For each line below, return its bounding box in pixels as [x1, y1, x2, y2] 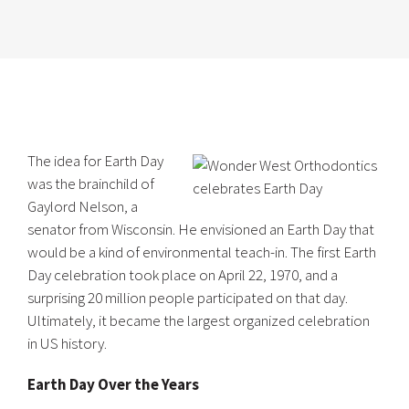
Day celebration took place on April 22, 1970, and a [27, 265, 338, 285]
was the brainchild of [27, 173, 154, 194]
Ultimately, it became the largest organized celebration [27, 310, 370, 330]
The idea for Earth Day [27, 151, 163, 171]
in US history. [27, 333, 107, 353]
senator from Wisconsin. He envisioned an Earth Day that [27, 219, 374, 239]
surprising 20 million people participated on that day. [27, 288, 348, 308]
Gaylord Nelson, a [27, 196, 138, 216]
